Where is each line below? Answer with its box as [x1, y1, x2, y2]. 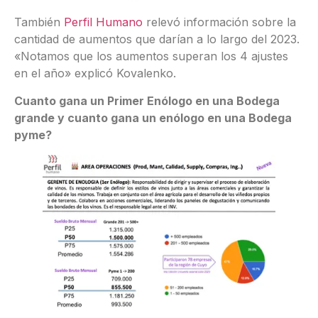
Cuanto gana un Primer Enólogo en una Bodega [14, 93, 280, 108]
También [14, 15, 64, 30]
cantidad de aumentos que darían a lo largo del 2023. [14, 32, 300, 47]
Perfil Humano [64, 15, 143, 30]
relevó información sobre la [143, 15, 296, 30]
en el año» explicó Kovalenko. [14, 66, 176, 81]
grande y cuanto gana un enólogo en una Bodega [14, 110, 292, 125]
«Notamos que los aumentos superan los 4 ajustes [14, 49, 288, 64]
